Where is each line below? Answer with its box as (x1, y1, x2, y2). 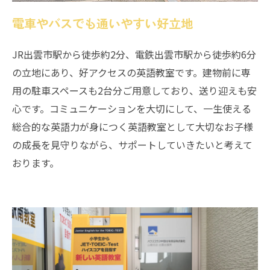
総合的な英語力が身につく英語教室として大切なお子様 (12, 119, 253, 134)
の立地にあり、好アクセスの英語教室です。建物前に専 (12, 64, 251, 80)
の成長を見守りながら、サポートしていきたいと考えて (12, 137, 253, 152)
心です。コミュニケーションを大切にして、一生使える (12, 101, 251, 116)
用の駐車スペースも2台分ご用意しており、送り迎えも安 (12, 83, 257, 98)
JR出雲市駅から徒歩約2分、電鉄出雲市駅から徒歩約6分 (12, 46, 256, 61)
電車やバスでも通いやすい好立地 (12, 13, 193, 32)
